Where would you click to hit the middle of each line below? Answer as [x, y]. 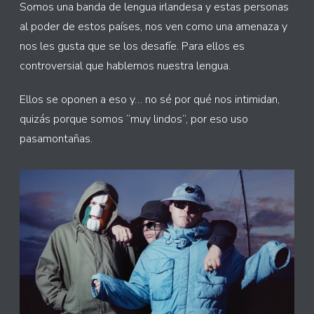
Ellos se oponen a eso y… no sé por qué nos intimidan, [150, 99]
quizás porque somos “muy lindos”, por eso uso [134, 119]
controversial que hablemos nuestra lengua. [125, 66]
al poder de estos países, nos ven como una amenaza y [153, 26]
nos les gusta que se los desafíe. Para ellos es [132, 46]
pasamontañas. [56, 138]
